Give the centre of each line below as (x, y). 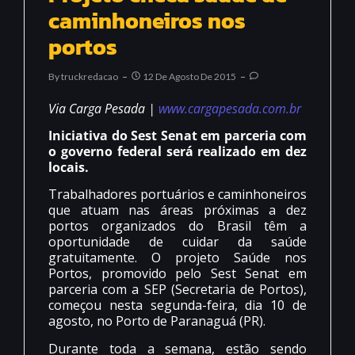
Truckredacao (90, 76)
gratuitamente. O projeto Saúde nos (177, 258)
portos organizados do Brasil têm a (177, 226)
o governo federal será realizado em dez (177, 151)
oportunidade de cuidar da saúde (177, 242)
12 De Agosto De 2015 (189, 76)
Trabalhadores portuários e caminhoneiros (177, 195)
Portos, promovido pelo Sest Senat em (177, 274)
